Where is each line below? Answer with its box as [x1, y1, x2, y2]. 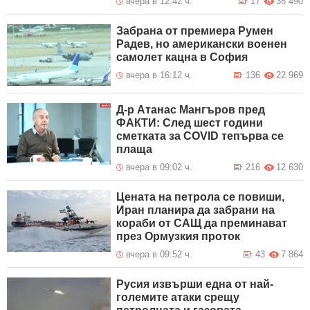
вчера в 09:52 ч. [126, 248, 193, 259]
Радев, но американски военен [116, 37, 288, 50]
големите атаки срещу [116, 291, 240, 303]
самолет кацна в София [116, 51, 248, 63]
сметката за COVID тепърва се [116, 129, 284, 142]
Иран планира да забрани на [116, 203, 275, 216]
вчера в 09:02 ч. [126, 161, 193, 172]
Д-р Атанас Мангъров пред [116, 103, 266, 116]
